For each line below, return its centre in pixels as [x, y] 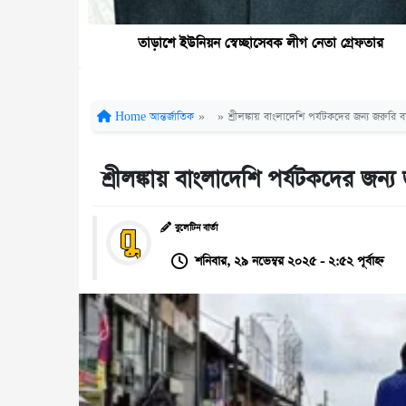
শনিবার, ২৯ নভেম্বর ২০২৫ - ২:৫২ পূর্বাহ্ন [290, 261]
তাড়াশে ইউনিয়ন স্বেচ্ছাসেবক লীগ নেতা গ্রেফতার [260, 43]
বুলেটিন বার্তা [196, 228]
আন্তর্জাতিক [172, 116]
